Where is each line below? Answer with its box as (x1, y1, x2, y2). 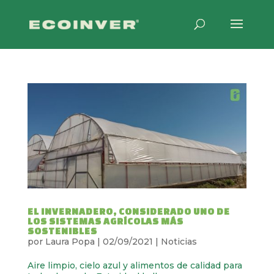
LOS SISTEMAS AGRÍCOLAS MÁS (27, 216, 183, 227)
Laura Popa (45, 236, 95, 248)
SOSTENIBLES (27, 226, 97, 237)
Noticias (160, 236, 197, 248)
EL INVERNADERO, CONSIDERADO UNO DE (27, 206, 230, 217)
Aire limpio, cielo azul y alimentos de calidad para (27, 260, 242, 272)
